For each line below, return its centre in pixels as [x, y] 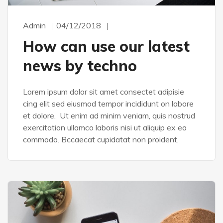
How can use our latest [106, 47]
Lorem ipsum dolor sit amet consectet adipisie [104, 92]
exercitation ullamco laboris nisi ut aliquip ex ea [105, 128]
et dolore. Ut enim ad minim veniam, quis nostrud [109, 116]
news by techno [80, 66]
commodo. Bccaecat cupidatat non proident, [101, 140]
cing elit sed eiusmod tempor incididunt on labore [108, 104]
